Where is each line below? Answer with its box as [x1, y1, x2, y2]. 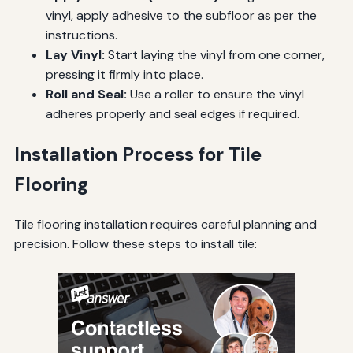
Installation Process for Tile [13, 141, 262, 166]
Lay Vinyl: [45, 46, 105, 63]
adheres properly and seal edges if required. [45, 105, 299, 122]
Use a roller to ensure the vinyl [126, 85, 304, 102]
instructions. [45, 26, 117, 43]
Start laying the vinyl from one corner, [104, 46, 325, 63]
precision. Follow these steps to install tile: [13, 236, 257, 253]
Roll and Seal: [45, 85, 127, 102]
